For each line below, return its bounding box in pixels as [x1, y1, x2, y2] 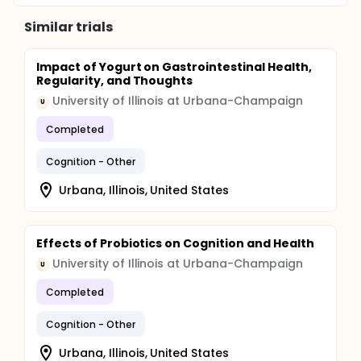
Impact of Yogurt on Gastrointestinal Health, [36, 59, 312, 75]
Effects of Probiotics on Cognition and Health [36, 235, 314, 251]
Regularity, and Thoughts [36, 73, 193, 89]
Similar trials [24, 18, 113, 36]
